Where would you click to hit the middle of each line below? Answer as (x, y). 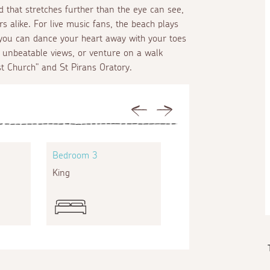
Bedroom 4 (206, 155)
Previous (158, 109)
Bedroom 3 (75, 155)
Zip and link (206, 173)
